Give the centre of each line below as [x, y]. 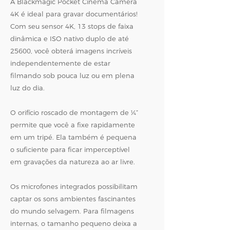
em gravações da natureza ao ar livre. [73, 162]
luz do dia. [27, 88]
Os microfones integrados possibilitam [74, 186]
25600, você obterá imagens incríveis [71, 51]
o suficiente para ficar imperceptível [70, 149]
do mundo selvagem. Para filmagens [72, 211]
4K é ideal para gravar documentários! [74, 14]
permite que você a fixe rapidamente [73, 125]
